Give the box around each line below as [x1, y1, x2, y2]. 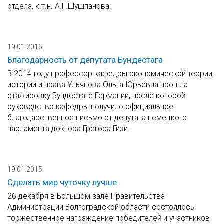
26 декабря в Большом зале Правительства [7, 191, 165, 201]
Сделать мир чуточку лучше [7, 177, 117, 188]
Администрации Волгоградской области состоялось [7, 202, 194, 212]
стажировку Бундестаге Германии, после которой [7, 91, 185, 101]
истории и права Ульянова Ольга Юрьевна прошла [7, 80, 188, 90]
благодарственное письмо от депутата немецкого [7, 113, 187, 123]
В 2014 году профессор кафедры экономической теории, [7, 69, 214, 79]
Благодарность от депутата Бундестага [7, 55, 163, 65]
